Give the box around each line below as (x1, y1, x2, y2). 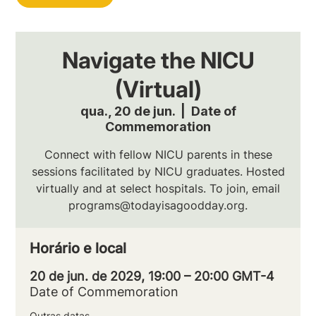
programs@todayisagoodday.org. (68, 197, 248, 212)
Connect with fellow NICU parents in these (44, 147, 272, 162)
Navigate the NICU (61, 46, 255, 74)
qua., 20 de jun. (80, 103, 175, 119)
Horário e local (30, 239, 127, 257)
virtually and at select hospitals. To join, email (36, 181, 280, 195)
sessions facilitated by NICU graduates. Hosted (31, 164, 285, 178)
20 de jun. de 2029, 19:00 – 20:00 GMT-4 (30, 268, 275, 284)
